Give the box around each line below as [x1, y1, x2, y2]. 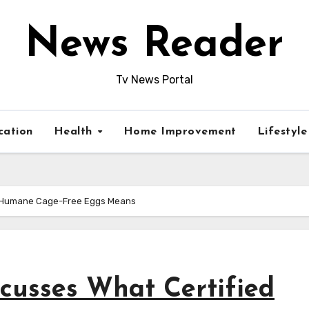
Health [53, 126, 97, 137]
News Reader [25, 25, 284, 66]
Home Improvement [123, 126, 237, 137]
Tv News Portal [115, 73, 193, 86]
